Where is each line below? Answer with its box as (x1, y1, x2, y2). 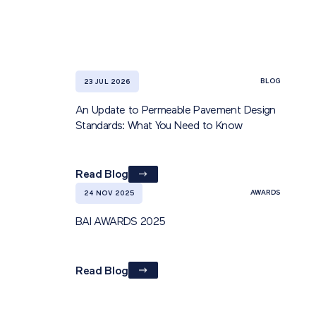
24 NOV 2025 (84, 190, 135, 198)
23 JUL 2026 (84, 78, 131, 86)
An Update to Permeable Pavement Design (75, 104, 276, 116)
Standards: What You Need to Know (75, 120, 243, 132)
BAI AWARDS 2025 (75, 216, 166, 228)
